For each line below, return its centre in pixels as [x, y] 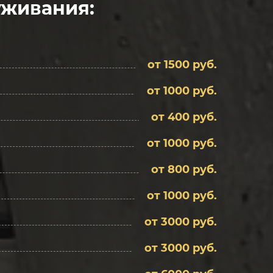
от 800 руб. [184, 169]
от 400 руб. [184, 117]
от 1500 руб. [182, 65]
